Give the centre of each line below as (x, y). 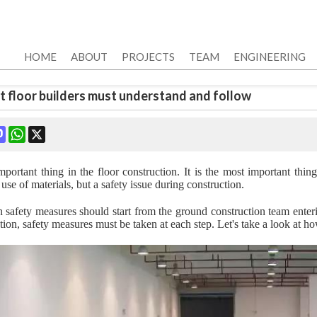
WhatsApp (50, 131)
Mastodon (28, 131)
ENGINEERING (270, 57)
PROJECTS (148, 57)
